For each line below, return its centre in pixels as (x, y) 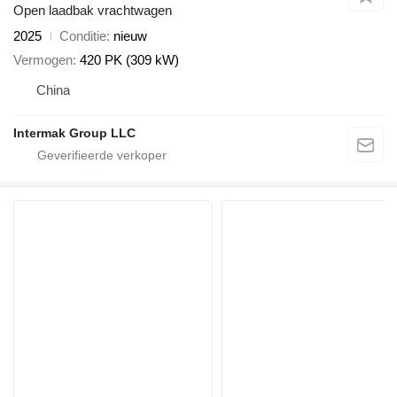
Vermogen (43, 59)
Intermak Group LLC (74, 132)
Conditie (83, 36)
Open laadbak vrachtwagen (93, 11)
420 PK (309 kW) (129, 59)
